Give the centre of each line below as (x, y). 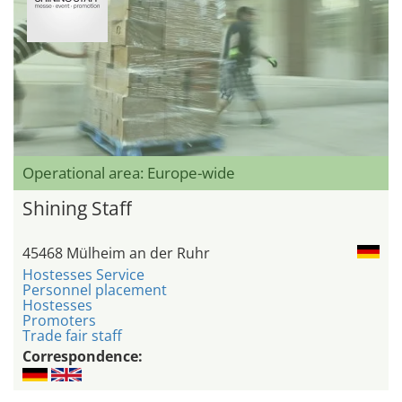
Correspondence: (83, 357)
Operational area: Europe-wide (129, 173)
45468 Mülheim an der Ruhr (116, 253)
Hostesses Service (83, 275)
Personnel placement (95, 290)
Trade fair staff (72, 336)
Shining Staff (77, 209)
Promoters (59, 321)
